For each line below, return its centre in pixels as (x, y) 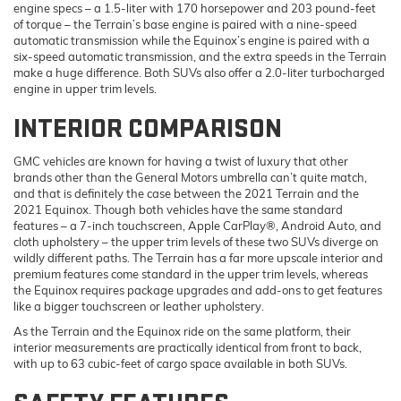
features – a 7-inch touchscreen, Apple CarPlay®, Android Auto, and (197, 225)
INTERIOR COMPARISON (148, 128)
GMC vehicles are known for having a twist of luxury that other (181, 161)
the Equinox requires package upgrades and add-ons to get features (198, 290)
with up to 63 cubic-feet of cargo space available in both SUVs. (180, 363)
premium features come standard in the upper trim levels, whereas (191, 273)
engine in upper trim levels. (85, 88)
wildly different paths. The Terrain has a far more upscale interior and (198, 257)
